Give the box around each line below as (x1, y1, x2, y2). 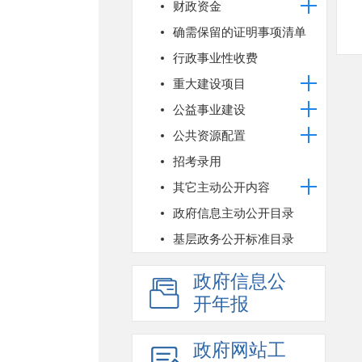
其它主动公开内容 (173, 181, 270, 194)
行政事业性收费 (173, 52, 258, 65)
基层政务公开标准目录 (173, 233, 294, 246)
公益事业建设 (173, 103, 246, 116)
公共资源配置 (173, 129, 246, 142)
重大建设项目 (173, 78, 246, 90)
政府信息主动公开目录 (173, 207, 294, 220)
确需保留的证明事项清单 (173, 26, 306, 39)
